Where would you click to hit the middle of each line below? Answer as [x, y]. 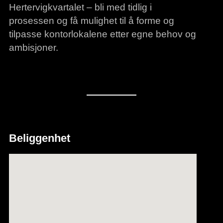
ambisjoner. [33, 48]
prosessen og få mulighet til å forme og [91, 21]
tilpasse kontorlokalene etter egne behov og [102, 34]
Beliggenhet [39, 138]
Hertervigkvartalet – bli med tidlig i [80, 7]
